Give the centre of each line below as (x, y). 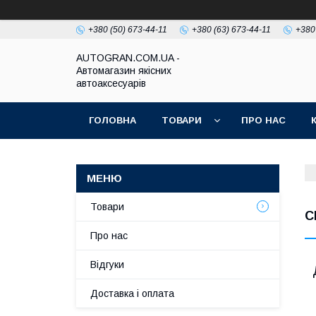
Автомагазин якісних (124, 71)
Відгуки (107, 265)
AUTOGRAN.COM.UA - (128, 58)
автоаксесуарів (111, 83)
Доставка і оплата (132, 293)
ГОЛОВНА (113, 120)
